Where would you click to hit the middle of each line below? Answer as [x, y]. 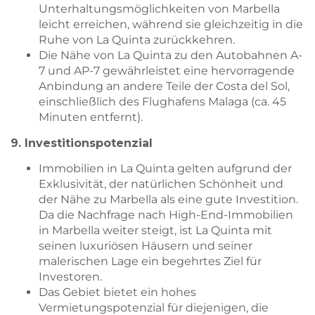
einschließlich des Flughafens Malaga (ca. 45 [162, 102]
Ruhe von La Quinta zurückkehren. [137, 40]
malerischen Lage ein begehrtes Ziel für [150, 262]
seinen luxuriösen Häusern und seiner [146, 246]
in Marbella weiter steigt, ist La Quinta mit [155, 231]
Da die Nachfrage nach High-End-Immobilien [166, 215]
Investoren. [70, 277]
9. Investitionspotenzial [82, 143]
